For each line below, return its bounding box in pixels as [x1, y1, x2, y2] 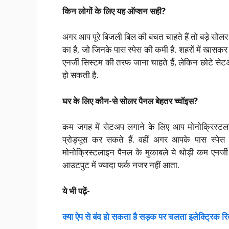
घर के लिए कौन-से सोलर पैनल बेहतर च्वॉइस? [62, 95, 198, 107]
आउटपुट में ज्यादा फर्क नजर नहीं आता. [62, 159, 179, 171]
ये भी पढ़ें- [62, 185, 90, 197]
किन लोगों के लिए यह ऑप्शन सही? [62, 5, 166, 17]
